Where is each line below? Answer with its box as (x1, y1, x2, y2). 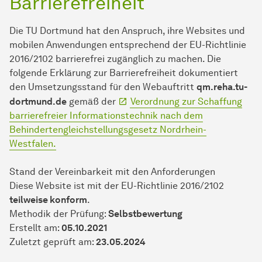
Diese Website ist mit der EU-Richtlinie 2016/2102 (9, 180, 224, 192)
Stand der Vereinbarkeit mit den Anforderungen (9, 166, 215, 178)
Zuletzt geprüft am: (9, 236, 96, 248)
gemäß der (67, 96, 118, 108)
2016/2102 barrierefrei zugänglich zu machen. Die (9, 53, 221, 65)
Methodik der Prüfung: (9, 208, 108, 220)
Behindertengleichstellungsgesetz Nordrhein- (9, 124, 206, 136)
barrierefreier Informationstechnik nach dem (9, 110, 203, 122)
